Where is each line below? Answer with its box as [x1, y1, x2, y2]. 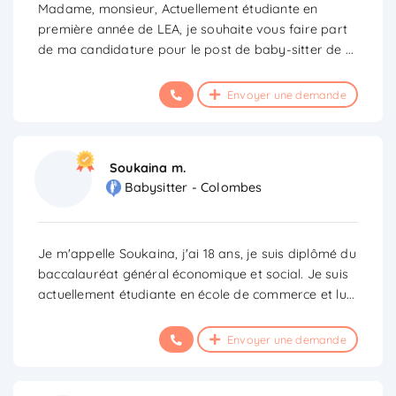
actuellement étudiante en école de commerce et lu [38, 286, 346, 302]
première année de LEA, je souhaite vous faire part [38, 20, 348, 37]
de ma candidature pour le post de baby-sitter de [38, 41, 346, 57]
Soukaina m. [110, 159, 187, 176]
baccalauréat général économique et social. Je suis [38, 265, 349, 282]
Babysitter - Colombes [125, 179, 263, 196]
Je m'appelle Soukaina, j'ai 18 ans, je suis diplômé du [38, 245, 356, 262]
